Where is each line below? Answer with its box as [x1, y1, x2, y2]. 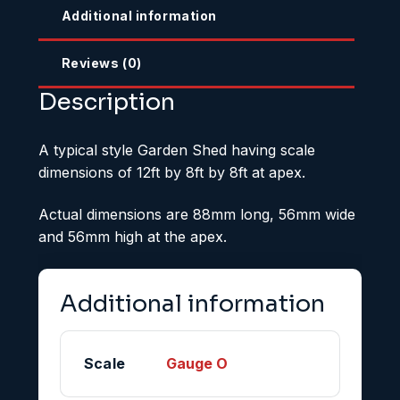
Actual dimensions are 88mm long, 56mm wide [37, 205, 355, 224]
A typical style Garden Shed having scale [37, 140, 315, 159]
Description [37, 87, 175, 117]
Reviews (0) [61, 54, 142, 71]
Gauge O [165, 354, 228, 372]
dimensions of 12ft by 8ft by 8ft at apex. [37, 162, 305, 181]
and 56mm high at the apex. [37, 228, 227, 246]
